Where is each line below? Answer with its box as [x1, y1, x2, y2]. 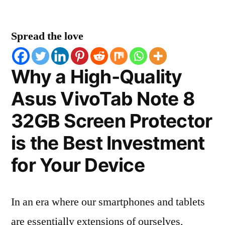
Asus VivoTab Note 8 [11, 87, 195, 110]
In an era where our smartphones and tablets [11, 195, 205, 209]
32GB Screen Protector [11, 109, 212, 132]
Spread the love [11, 29, 83, 43]
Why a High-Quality [11, 65, 182, 88]
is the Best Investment [11, 132, 205, 154]
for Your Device [11, 154, 145, 176]
